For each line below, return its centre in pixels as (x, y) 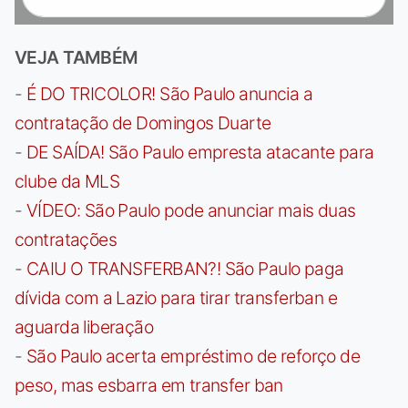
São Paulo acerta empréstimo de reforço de (193, 356)
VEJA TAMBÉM (76, 57)
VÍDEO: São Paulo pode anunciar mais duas (191, 210)
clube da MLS (67, 181)
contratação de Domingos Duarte (143, 122)
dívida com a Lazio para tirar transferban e (176, 297)
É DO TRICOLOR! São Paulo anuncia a (169, 93)
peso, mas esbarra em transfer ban (149, 385)
